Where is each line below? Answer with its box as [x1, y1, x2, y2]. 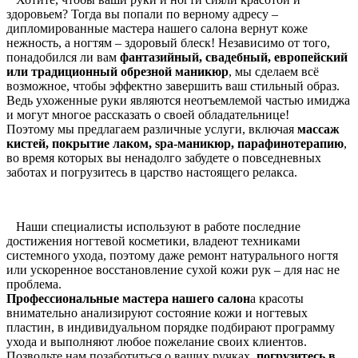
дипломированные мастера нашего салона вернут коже [6, 22, 308, 36]
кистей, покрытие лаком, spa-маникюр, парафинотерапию [6, 137, 344, 151]
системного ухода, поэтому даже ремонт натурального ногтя [6, 249, 338, 263]
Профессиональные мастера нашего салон [6, 292, 250, 306]
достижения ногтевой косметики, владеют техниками [6, 234, 300, 249]
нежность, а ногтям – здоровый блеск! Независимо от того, [6, 36, 330, 50]
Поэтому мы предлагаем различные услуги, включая [6, 122, 297, 137]
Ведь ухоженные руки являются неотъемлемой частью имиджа [6, 93, 350, 108]
